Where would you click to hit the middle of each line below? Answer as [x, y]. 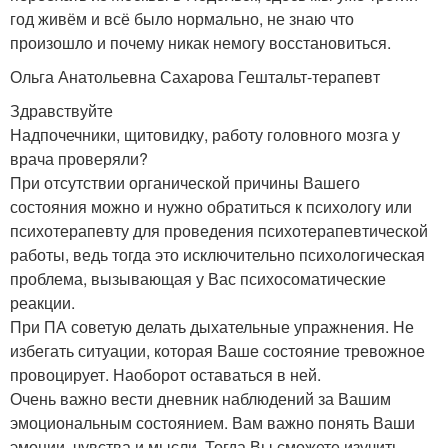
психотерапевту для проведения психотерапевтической [219, 230]
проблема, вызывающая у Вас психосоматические [198, 278]
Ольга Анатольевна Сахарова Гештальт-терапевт [195, 76]
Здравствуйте [61, 110]
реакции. [42, 302]
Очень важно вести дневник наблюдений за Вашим [200, 398]
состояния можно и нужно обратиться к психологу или [211, 206]
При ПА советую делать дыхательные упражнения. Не [212, 326]
